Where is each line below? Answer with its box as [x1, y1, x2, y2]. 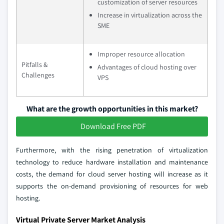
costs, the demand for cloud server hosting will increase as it [16, 169, 208, 178]
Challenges [21, 70, 54, 79]
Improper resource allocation [97, 49, 185, 58]
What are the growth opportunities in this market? [26, 103, 198, 114]
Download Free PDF [80, 120, 146, 131]
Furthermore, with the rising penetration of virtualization [16, 145, 208, 154]
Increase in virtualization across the [97, 10, 202, 19]
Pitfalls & [21, 59, 47, 69]
